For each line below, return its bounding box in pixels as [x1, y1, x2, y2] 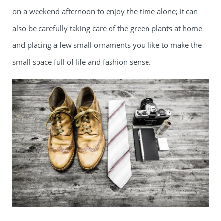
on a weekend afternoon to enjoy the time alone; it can [12, 6, 198, 16]
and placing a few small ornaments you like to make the [12, 40, 202, 50]
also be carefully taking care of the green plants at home [12, 23, 202, 33]
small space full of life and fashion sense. [12, 57, 151, 67]
